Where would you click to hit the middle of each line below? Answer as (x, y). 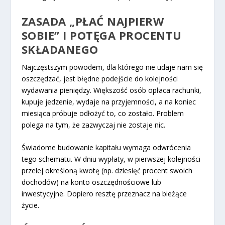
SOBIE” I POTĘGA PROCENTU (101, 35)
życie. (30, 205)
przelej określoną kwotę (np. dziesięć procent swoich (107, 171)
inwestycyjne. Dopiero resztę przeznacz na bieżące (104, 194)
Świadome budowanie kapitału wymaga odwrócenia (106, 148)
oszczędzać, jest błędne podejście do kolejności (99, 79)
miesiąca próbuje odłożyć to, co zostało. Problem (102, 114)
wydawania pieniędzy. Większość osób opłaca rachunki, (111, 90)
